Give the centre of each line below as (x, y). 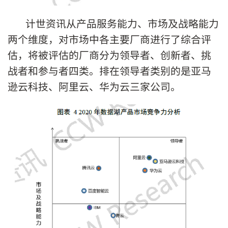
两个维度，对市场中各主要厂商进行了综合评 (109, 39)
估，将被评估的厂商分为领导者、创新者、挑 (109, 55)
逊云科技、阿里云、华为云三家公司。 (94, 87)
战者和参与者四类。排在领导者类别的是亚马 (109, 71)
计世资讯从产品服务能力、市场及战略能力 (122, 23)
